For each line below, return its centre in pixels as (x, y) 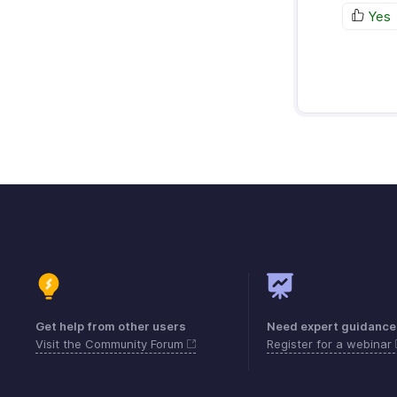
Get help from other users (111, 327)
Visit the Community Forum (111, 344)
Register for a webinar (331, 344)
